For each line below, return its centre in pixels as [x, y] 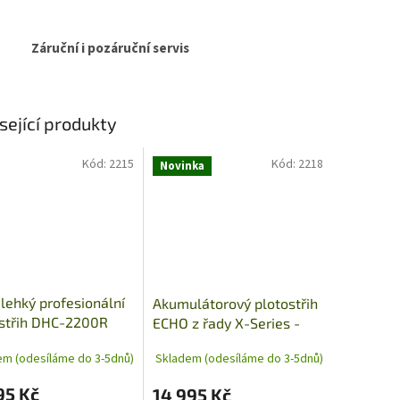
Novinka [182, 167]
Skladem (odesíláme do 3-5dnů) [239, 359]
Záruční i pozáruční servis [110, 49]
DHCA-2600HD [200, 342]
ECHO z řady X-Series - [226, 322]
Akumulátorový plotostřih [235, 303]
